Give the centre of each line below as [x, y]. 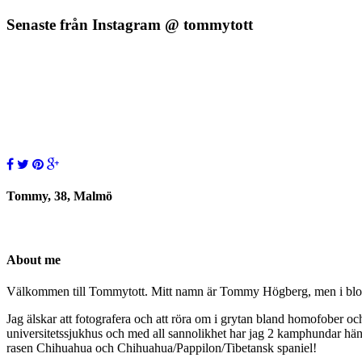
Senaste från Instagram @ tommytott [130, 25]
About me [34, 259]
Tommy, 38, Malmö [59, 196]
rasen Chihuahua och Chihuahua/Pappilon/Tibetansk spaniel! [162, 348]
